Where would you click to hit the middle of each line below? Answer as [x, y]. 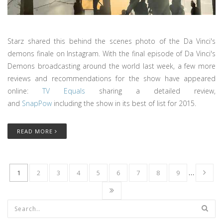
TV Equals [64, 91]
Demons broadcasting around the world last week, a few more [111, 66]
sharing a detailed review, [150, 91]
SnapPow [37, 103]
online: [25, 91]
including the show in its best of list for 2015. [124, 103]
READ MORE [36, 131]
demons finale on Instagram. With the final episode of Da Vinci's [111, 53]
